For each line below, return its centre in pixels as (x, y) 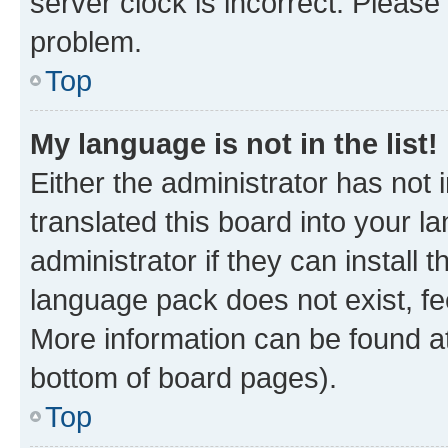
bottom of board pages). (183, 377)
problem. (86, 41)
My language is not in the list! (234, 143)
